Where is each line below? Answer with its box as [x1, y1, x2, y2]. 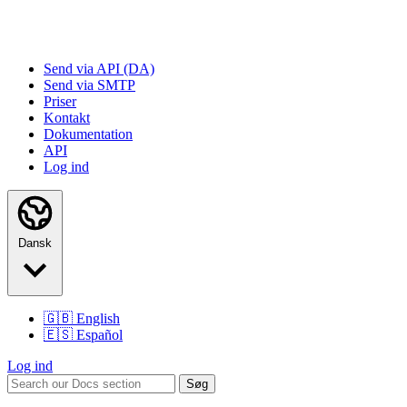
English [76, 311, 120, 326]
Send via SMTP [44, 77, 135, 93]
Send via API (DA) [44, 61, 154, 76]
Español [76, 327, 123, 342]
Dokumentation [44, 126, 133, 142]
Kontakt [44, 110, 90, 125]
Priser [44, 94, 76, 109]
